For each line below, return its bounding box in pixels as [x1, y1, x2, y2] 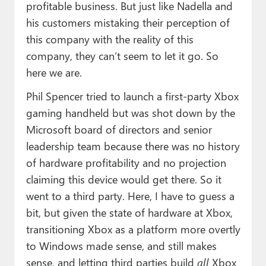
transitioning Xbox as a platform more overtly [26, 221, 240, 237]
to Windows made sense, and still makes [26, 238, 217, 254]
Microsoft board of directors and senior [26, 122, 212, 137]
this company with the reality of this [26, 31, 194, 47]
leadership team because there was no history [26, 138, 240, 154]
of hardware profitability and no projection [26, 155, 226, 170]
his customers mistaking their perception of [26, 15, 230, 30]
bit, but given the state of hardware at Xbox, [26, 205, 233, 220]
